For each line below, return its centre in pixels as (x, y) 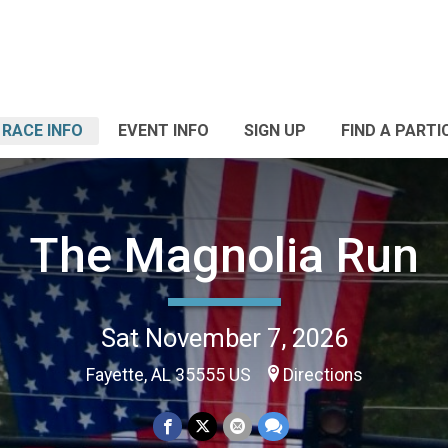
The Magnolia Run (224, 255)
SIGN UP (275, 130)
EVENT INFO (163, 130)
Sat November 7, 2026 (224, 337)
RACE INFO (42, 130)
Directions (322, 374)
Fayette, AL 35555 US (170, 374)
